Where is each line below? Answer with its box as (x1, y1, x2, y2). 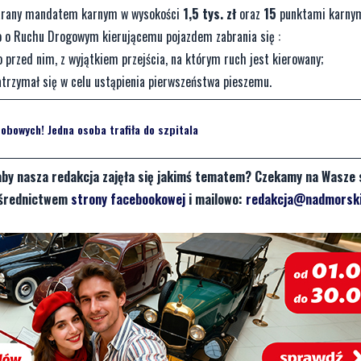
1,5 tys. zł (183, 4, 236, 24)
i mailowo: (185, 189, 246, 210)
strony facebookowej (71, 189, 185, 210)
